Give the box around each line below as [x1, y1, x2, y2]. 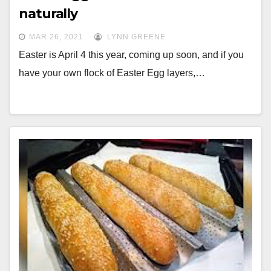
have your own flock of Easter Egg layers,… [19, 68, 205, 78]
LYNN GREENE [105, 33, 166, 41]
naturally [19, 5, 78, 22]
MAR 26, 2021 [29, 33, 83, 41]
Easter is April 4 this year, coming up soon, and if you [19, 50, 244, 60]
